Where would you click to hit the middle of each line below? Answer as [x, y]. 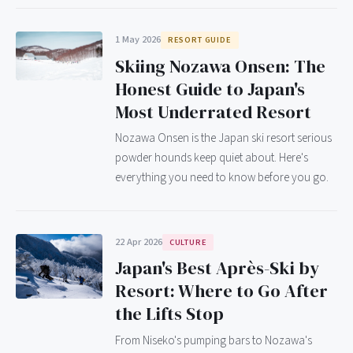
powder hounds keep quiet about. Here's [212, 157]
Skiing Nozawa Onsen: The [220, 66]
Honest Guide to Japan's [210, 89]
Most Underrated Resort [213, 112]
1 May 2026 [138, 40]
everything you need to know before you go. [222, 177]
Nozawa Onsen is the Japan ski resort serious [223, 137]
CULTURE [188, 242]
